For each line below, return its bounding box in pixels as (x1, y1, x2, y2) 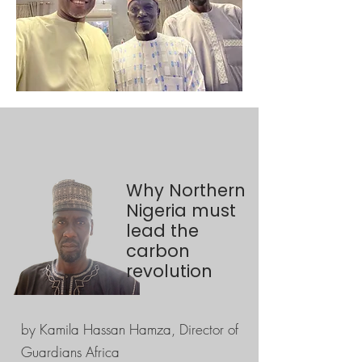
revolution (126, 259, 217, 283)
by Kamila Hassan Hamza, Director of (21, 320, 238, 339)
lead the (126, 219, 199, 242)
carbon (126, 239, 190, 263)
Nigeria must (126, 199, 236, 222)
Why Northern (126, 179, 246, 202)
